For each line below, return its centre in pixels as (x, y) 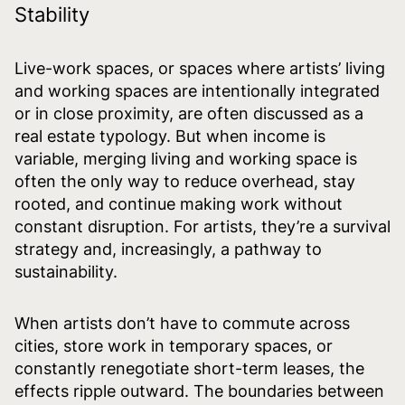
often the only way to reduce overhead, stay (185, 181)
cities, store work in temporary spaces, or (174, 345)
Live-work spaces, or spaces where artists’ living (200, 68)
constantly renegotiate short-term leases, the (189, 368)
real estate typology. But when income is (170, 136)
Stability (52, 14)
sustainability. (66, 271)
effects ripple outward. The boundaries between (199, 391)
